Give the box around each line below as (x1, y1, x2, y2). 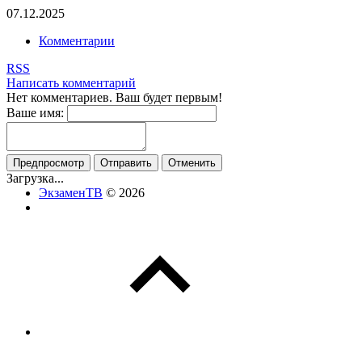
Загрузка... (6, 171, 64, 186)
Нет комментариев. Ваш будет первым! (6, 90, 222, 105)
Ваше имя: (6, 106, 64, 120)
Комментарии (39, 34, 115, 48)
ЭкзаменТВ (39, 186, 103, 200)
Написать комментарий (6, 76, 136, 90)
